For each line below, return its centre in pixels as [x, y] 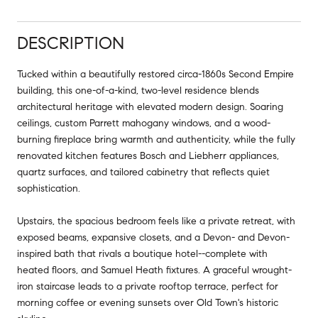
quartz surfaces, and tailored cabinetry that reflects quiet [143, 172]
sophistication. [49, 188]
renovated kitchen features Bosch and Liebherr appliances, [148, 155]
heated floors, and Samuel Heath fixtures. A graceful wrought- [154, 270]
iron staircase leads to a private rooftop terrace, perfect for [148, 286]
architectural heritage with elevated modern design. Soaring [150, 106]
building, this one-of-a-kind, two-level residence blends [138, 90]
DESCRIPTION [71, 43]
